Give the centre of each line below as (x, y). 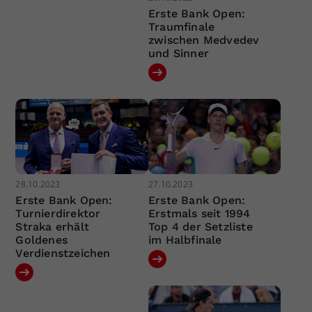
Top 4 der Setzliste (200, 226)
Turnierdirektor (58, 213)
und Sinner (178, 54)
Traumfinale (181, 27)
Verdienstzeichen (63, 253)
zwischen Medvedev (204, 40)
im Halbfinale (185, 240)
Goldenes (42, 240)
